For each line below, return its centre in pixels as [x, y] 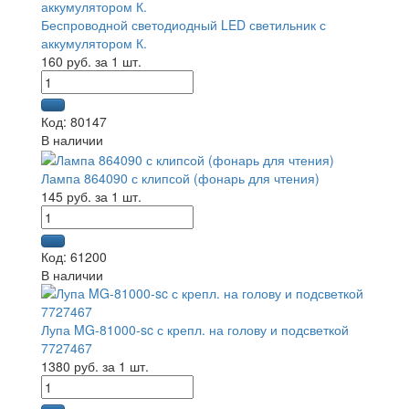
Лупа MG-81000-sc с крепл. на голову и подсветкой [195, 330]
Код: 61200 [74, 257]
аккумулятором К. [94, 43]
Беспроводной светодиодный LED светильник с [184, 25]
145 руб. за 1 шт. [91, 197]
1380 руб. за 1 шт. [95, 367]
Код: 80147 [74, 122]
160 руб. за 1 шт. [91, 62]
